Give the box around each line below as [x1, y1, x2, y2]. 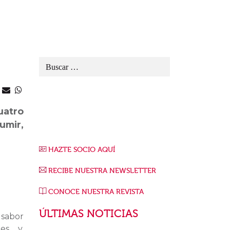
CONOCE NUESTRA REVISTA [48, 187, 144, 197]
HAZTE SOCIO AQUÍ [48, 145, 115, 155]
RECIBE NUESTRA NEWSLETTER [48, 166, 156, 176]
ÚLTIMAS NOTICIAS [39, 207, 138, 220]
